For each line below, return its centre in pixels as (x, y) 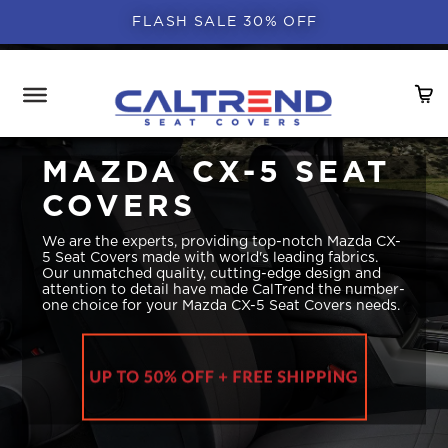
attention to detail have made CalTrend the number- (224, 289)
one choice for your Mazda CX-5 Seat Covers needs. (221, 305)
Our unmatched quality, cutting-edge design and (212, 273)
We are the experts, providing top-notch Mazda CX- (222, 241)
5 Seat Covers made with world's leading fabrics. (210, 257)
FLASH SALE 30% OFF (225, 22)
